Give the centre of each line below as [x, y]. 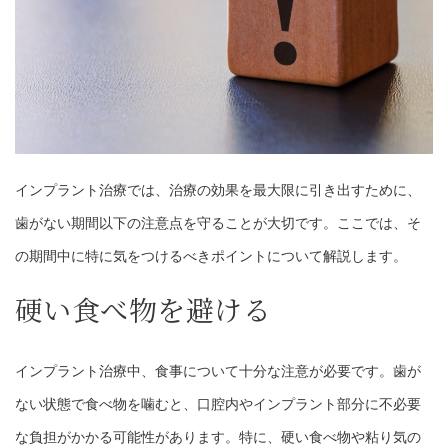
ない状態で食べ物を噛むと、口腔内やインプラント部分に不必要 [218, 404]
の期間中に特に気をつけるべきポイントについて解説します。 [211, 256]
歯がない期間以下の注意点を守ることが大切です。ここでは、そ [218, 223]
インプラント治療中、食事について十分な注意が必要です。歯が [218, 371]
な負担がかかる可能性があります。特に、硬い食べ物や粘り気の [218, 437]
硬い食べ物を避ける [143, 309]
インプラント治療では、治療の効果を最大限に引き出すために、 [218, 190]
